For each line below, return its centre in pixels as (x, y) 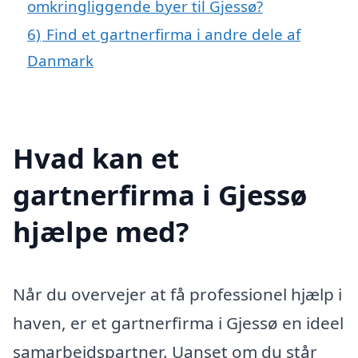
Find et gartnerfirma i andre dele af (173, 34)
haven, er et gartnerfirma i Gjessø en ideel (178, 322)
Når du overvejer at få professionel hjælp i (177, 294)
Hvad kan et (96, 157)
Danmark (60, 60)
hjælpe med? (101, 231)
